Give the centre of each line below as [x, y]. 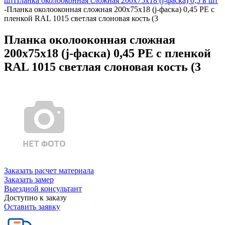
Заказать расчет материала [49, 170]
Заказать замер [29, 179]
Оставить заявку [32, 206]
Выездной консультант [43, 188]
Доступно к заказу [35, 197]
